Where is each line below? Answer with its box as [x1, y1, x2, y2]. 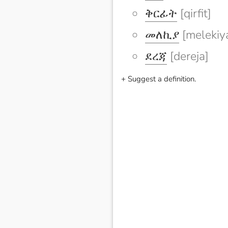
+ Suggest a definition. [121, 74, 196, 84]
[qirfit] [177, 6, 211, 22]
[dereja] [167, 48, 209, 65]
